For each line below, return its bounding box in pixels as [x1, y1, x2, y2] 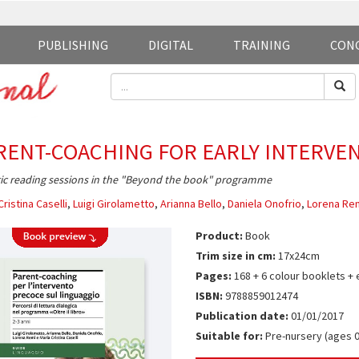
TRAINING [233, 37, 290, 53]
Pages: [195, 268, 232, 283]
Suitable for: [195, 329, 263, 343]
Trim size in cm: [195, 248, 276, 263]
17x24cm [275, 248, 320, 263]
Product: [195, 228, 243, 243]
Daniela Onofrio [227, 196, 301, 211]
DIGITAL [148, 37, 193, 53]
